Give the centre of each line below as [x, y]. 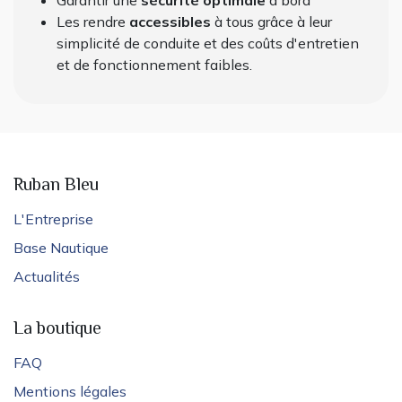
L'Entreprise [53, 219]
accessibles [172, 22]
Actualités [47, 277]
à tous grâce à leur [273, 22]
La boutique [57, 330]
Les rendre [93, 22]
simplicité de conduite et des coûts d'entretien [208, 44]
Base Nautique [61, 248]
